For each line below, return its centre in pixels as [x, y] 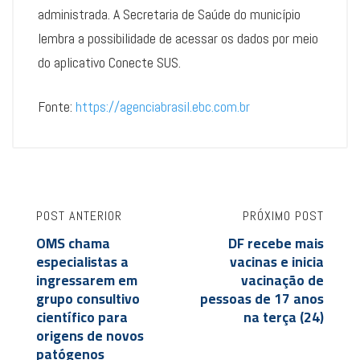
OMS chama [73, 244]
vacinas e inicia [277, 262]
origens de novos [90, 336]
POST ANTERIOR [79, 216]
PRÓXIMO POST [283, 216]
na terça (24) [284, 318]
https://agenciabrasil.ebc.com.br [163, 107]
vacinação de [282, 281]
